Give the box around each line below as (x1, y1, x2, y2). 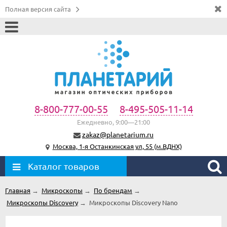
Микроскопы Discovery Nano (89, 198, 178, 207)
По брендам (94, 185, 132, 195)
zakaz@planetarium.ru (82, 129, 154, 139)
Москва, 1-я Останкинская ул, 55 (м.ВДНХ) (52, 141, 182, 150)
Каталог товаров (28, 160, 99, 171)
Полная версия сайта (5, 5, 71, 13)
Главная (5, 185, 30, 195)
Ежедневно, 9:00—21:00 (77, 117, 150, 126)
